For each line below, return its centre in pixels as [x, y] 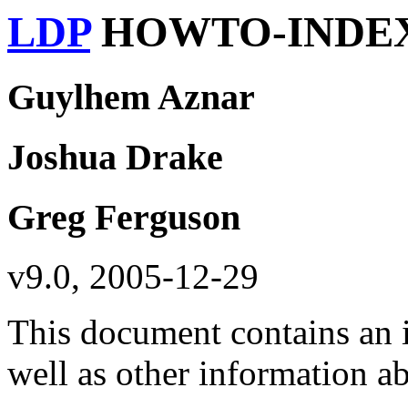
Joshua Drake [115, 158]
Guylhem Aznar [131, 97]
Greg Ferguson [124, 217]
